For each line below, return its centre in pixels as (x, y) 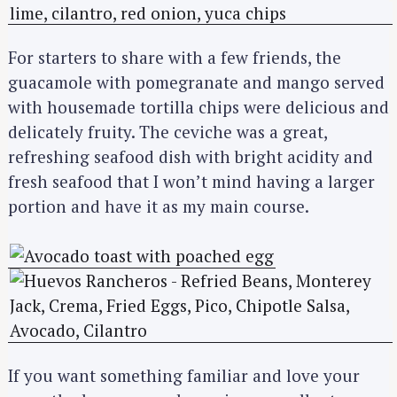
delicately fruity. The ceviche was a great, (167, 132)
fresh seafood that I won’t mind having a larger (191, 182)
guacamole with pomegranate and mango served (196, 82)
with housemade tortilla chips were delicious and (198, 107)
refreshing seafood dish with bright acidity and (191, 157)
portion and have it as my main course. (159, 206)
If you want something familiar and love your (184, 375)
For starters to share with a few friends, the (175, 58)
